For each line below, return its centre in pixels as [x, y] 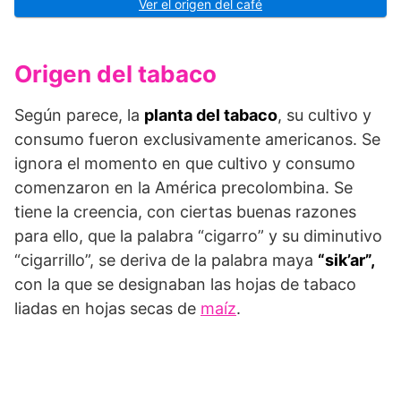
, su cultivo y [324, 115]
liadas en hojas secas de [107, 308]
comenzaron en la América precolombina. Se [183, 187]
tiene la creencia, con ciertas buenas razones [185, 211]
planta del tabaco [211, 115]
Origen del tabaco [115, 73]
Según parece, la [79, 115]
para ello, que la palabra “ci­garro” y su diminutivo [198, 235]
